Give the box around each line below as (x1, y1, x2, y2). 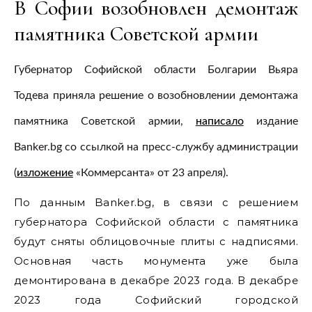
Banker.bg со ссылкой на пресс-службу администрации (14, 141, 298, 153)
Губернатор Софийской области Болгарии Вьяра (14, 64, 298, 75)
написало (195, 116, 244, 127)
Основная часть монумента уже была (14, 254, 298, 267)
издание (243, 116, 298, 127)
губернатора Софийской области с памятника (14, 215, 298, 228)
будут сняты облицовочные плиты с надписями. (14, 235, 298, 248)
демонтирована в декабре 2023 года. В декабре (14, 274, 298, 287)
